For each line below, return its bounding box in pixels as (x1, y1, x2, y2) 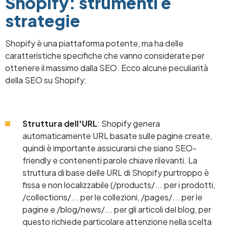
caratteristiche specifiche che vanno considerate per (5, 50, 204, 61)
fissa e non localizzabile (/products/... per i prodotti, (22, 179, 215, 190)
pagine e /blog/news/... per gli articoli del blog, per (22, 203, 211, 215)
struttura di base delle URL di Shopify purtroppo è (22, 167, 209, 178)
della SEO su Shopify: (5, 74, 87, 85)
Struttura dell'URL (22, 118, 97, 129)
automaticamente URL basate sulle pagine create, (22, 130, 212, 141)
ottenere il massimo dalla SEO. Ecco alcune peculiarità (5, 62, 208, 73)
